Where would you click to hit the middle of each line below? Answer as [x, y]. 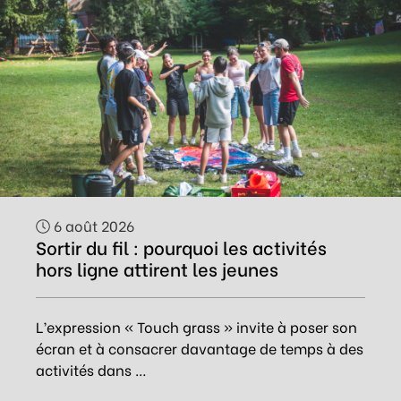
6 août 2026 [92, 225]
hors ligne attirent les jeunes [157, 268]
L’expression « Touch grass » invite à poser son [196, 326]
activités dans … [91, 369]
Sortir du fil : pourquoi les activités [181, 247]
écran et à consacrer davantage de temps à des [200, 348]
